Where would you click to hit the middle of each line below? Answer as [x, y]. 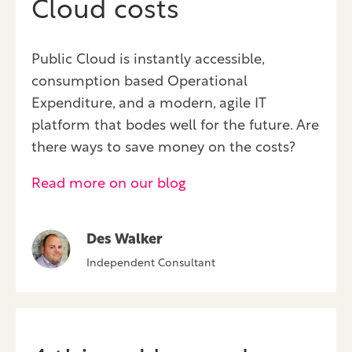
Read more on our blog [109, 185]
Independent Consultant [151, 264]
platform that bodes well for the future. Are [175, 126]
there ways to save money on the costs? [163, 148]
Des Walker [125, 240]
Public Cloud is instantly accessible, [148, 60]
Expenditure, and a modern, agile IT [148, 104]
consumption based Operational [139, 82]
